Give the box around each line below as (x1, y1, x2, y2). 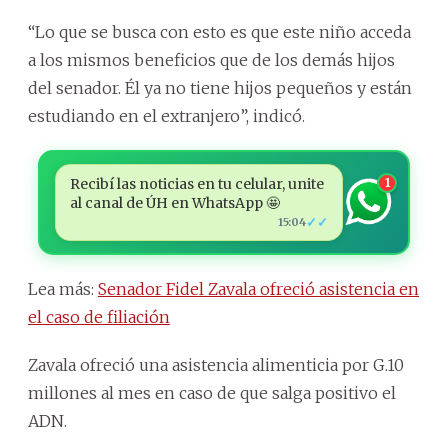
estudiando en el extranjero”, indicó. (28, 105, 305, 126)
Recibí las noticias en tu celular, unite (69, 174, 324, 193)
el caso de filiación (28, 306, 170, 327)
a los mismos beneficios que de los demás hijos (28, 49, 395, 70)
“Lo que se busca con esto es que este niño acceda (28, 21, 411, 42)
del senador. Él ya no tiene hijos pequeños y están (28, 77, 412, 98)
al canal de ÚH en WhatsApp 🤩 (69, 193, 280, 212)
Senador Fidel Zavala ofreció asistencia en (98, 278, 419, 299)
